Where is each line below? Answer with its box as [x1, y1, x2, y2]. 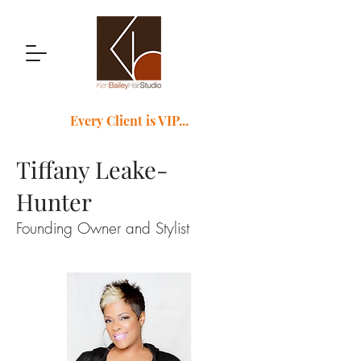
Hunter [16, 186, 92, 217]
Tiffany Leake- [16, 154, 168, 185]
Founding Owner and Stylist [16, 218, 189, 239]
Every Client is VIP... [69, 112, 189, 129]
